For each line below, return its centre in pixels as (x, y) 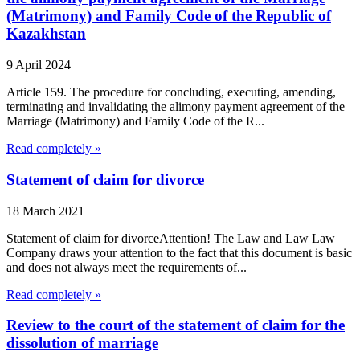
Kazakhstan (46, 34)
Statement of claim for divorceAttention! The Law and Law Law (171, 238)
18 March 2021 (45, 211)
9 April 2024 (39, 65)
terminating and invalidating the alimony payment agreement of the (176, 107)
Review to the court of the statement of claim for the (176, 325)
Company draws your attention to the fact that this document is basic (179, 252)
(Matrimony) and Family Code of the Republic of (169, 16)
